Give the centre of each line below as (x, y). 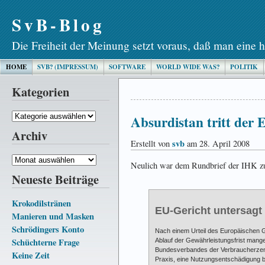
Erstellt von (151, 144)
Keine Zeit (31, 255)
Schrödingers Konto (48, 229)
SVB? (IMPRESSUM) (68, 67)
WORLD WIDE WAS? (188, 67)
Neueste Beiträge (55, 179)
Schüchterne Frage (46, 242)
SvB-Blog (58, 25)
